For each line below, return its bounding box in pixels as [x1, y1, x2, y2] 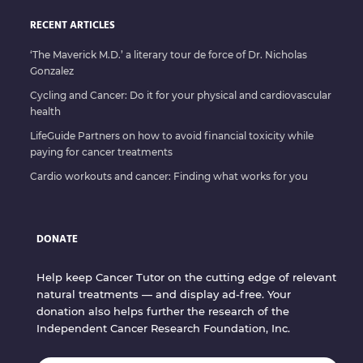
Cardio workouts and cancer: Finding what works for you [30, 169, 308, 182]
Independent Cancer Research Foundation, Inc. [36, 321, 290, 335]
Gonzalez [30, 64, 74, 77]
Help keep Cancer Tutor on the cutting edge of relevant [36, 270, 336, 284]
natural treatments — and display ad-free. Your [36, 287, 291, 301]
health [30, 105, 61, 117]
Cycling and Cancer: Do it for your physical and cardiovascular [30, 88, 331, 101]
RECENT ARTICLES [30, 16, 115, 34]
